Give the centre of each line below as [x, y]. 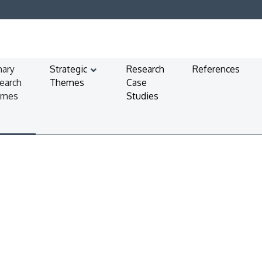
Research [146, 69]
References [216, 69]
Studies [143, 96]
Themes [67, 82]
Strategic [69, 69]
